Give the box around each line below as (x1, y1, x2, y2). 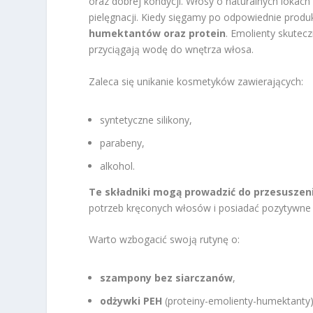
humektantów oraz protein (89, 27, 226, 41)
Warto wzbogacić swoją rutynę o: (89, 232, 240, 246)
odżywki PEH (100, 293, 163, 307)
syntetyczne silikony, (100, 112, 193, 126)
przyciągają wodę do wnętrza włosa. (89, 43, 254, 57)
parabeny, (100, 136, 145, 150)
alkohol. (100, 159, 136, 173)
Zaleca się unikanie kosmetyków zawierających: (89, 74, 304, 88)
